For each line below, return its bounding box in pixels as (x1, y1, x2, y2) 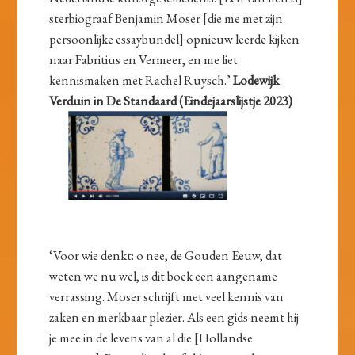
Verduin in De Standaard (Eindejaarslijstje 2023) (49, 92, 293, 110)
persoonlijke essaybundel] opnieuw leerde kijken (49, 30, 300, 48)
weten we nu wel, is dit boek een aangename (49, 267, 278, 285)
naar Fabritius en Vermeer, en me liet (49, 51, 239, 69)
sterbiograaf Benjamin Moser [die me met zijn (49, 10, 284, 28)
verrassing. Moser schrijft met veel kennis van (49, 288, 284, 306)
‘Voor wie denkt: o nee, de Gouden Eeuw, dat (49, 246, 283, 265)
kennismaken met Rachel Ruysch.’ (49, 71, 234, 90)
